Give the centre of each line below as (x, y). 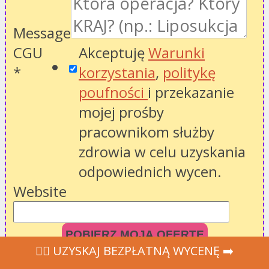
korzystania (117, 72)
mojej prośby (121, 112)
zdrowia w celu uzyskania (162, 151)
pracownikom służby (147, 131)
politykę (189, 72)
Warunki (177, 52)
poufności (113, 92)
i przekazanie (191, 92)
